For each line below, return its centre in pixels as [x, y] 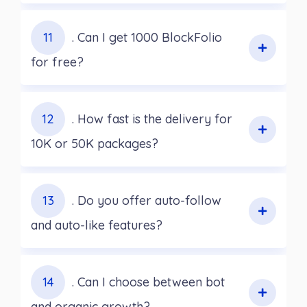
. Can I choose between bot [148, 282]
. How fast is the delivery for [152, 119]
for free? [57, 62]
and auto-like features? [97, 225]
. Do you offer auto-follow [147, 201]
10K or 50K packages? [95, 144]
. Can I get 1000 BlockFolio [147, 38]
